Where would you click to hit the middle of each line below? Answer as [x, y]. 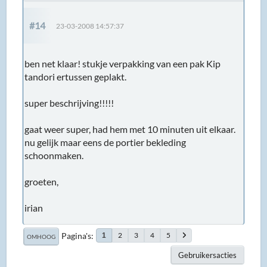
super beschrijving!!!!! [69, 103]
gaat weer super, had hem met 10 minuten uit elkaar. [130, 129]
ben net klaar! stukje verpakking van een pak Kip [123, 63]
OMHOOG [41, 236]
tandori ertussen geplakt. [76, 76]
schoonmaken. [54, 155]
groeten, [42, 181]
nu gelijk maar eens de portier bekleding [105, 142]
